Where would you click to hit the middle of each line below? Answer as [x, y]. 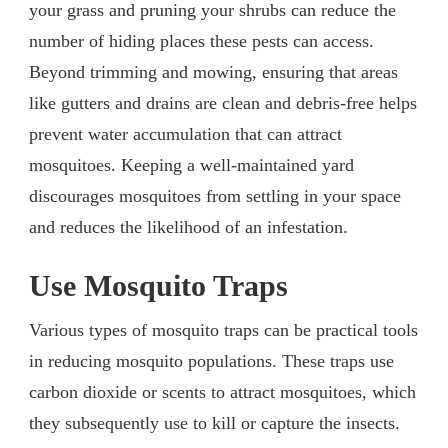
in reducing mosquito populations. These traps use [211, 360]
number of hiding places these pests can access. [201, 40]
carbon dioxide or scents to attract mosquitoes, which [222, 391]
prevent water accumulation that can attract [185, 133]
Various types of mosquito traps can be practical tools [223, 329]
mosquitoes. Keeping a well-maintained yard [191, 164]
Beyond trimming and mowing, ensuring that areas [213, 71]
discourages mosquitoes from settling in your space [215, 195]
